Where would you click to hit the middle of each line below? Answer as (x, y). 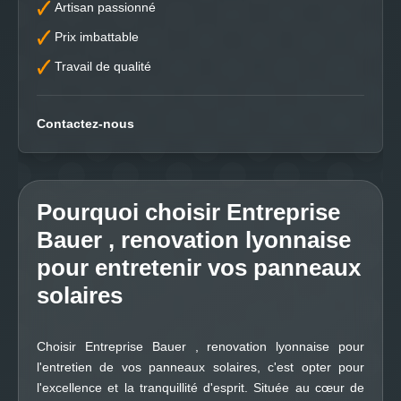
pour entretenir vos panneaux (199, 268)
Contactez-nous (85, 124)
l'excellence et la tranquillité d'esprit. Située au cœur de (200, 388)
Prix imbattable (97, 37)
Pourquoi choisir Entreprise (188, 212)
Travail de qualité (103, 66)
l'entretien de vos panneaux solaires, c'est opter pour (200, 367)
